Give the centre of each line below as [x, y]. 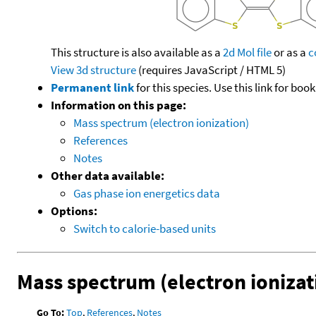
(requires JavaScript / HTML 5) [211, 69]
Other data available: [108, 175]
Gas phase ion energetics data [147, 193]
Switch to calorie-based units [145, 228]
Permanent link [92, 87]
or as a [290, 52]
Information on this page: [119, 105]
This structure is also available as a [137, 52]
